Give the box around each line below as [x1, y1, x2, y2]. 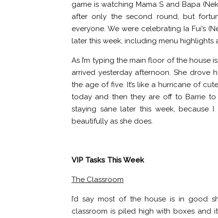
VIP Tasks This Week [72, 156, 144, 164]
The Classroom [72, 175, 124, 184]
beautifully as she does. [72, 117, 153, 126]
